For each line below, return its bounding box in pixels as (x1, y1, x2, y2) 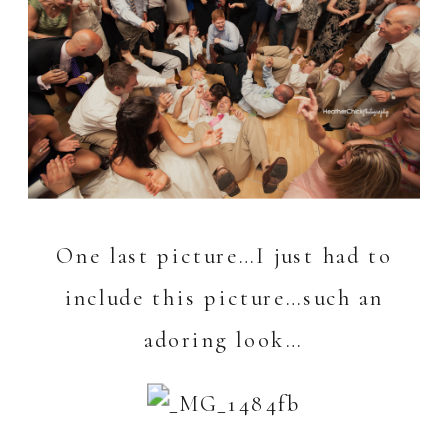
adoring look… (144, 326, 304, 355)
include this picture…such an (64, 284, 384, 313)
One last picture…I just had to (55, 242, 393, 271)
